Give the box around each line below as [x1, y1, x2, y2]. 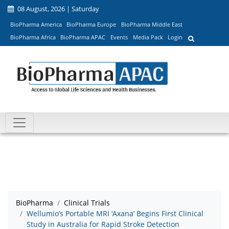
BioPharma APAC [60, 33, 106, 41]
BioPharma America [10, 20, 62, 28]
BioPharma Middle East [121, 20, 182, 28]
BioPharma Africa [10, 33, 56, 41]
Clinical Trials [64, 198, 110, 208]
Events [110, 33, 128, 41]
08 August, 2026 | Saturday [16, 4, 99, 13]
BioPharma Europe [66, 20, 117, 28]
